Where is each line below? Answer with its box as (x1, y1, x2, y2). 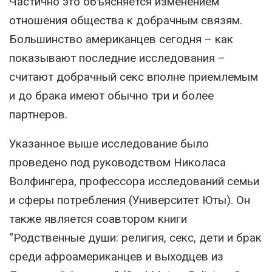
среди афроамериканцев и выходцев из (9, 250, 223, 263)
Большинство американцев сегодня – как (9, 32, 233, 46)
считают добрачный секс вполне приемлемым (9, 70, 258, 84)
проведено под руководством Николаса (9, 155, 226, 169)
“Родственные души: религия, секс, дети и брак (9, 231, 262, 245)
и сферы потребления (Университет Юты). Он (9, 193, 250, 207)
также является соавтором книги (9, 212, 187, 226)
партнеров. (9, 107, 67, 121)
